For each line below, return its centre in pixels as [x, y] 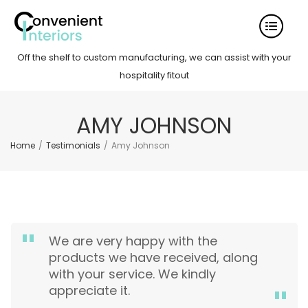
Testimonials [73, 145]
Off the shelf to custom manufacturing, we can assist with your [154, 57]
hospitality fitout [154, 75]
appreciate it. [89, 290]
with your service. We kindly [132, 274]
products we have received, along [153, 257]
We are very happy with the [133, 241]
